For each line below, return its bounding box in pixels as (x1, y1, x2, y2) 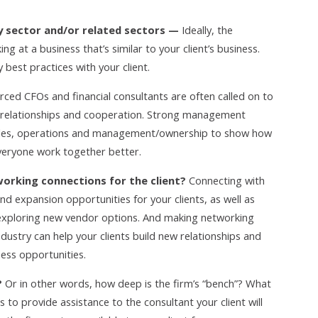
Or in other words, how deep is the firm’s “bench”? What (2, 276, 271, 290)
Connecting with (189, 173, 265, 187)
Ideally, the (182, 23, 233, 37)
